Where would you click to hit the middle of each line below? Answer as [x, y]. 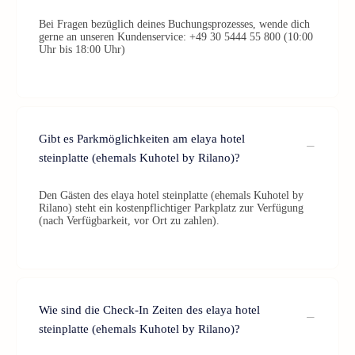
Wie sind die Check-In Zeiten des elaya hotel [149, 310]
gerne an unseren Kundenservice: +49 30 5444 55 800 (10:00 [176, 37]
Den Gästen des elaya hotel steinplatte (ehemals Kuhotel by [171, 195]
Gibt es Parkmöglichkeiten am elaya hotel [142, 139]
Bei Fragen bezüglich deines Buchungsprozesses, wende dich [174, 24]
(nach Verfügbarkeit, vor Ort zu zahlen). [129, 221]
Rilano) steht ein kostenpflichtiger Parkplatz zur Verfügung [171, 208]
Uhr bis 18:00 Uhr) [82, 50]
